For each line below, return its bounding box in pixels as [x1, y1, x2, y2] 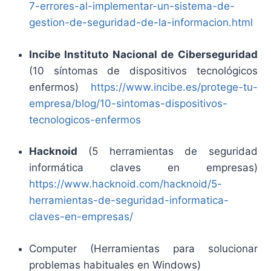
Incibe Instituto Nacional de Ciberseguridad [28, 48, 258, 60]
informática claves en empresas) [28, 162, 258, 174]
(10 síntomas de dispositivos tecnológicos [28, 64, 258, 77]
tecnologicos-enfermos [28, 113, 141, 126]
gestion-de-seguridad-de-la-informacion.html [28, 16, 253, 29]
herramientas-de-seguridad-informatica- [28, 194, 229, 207]
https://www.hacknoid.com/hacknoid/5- [28, 178, 222, 191]
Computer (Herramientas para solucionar [28, 242, 258, 255]
